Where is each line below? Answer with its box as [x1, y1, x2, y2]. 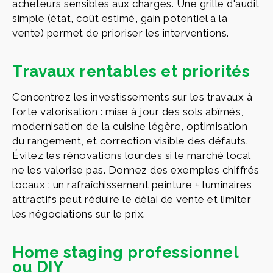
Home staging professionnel [12, 243, 238, 261]
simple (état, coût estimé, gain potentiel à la [12, 12, 227, 24]
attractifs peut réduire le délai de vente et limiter [12, 193, 251, 205]
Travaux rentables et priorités [12, 62, 250, 80]
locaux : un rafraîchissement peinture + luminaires [12, 178, 252, 191]
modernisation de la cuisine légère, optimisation [12, 119, 247, 132]
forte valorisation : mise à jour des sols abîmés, [12, 105, 244, 118]
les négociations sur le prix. [12, 207, 146, 220]
